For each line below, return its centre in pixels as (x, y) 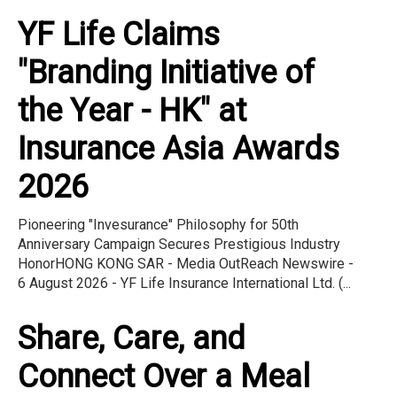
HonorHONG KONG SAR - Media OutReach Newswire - (186, 264)
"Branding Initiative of (166, 73)
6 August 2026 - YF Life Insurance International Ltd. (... (184, 284)
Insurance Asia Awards (179, 149)
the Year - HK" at (132, 111)
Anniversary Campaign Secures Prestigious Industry (179, 245)
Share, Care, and (132, 339)
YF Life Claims (119, 35)
